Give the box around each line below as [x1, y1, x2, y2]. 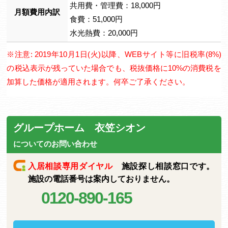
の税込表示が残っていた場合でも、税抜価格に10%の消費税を [7, 64, 221, 72]
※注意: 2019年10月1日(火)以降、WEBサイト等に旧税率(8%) [7, 50, 221, 59]
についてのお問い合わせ [13, 139, 98, 148]
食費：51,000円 [70, 15, 123, 23]
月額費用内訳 [14, 8, 61, 16]
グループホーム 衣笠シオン [13, 122, 146, 133]
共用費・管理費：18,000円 [70, 1, 161, 10]
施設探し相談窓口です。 [112, 162, 215, 170]
